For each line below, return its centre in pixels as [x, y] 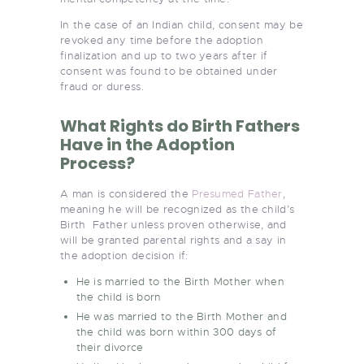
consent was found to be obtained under [169, 71]
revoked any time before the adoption [162, 40]
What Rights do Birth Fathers [180, 126]
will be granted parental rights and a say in [173, 240]
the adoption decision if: [124, 255]
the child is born [119, 297]
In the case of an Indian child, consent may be [182, 24]
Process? [97, 163]
